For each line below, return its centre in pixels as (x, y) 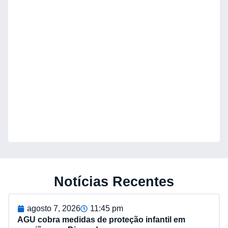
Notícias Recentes (114, 182)
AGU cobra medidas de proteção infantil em (101, 220)
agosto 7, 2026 (54, 209)
